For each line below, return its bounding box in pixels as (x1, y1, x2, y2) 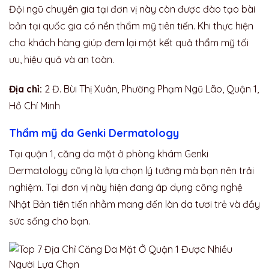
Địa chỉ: (9, 82, 42, 95)
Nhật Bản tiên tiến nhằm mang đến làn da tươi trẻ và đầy (9, 198, 260, 211)
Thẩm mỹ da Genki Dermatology (9, 126, 179, 141)
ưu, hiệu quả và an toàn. (9, 53, 114, 65)
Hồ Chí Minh (9, 99, 60, 112)
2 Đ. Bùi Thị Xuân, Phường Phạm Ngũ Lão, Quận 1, (42, 82, 259, 95)
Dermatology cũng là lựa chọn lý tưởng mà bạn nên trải (9, 165, 254, 177)
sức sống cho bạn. (9, 215, 90, 228)
